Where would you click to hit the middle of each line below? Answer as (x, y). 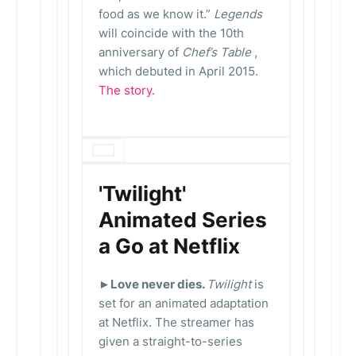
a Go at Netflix (169, 246)
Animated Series (183, 220)
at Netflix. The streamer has (176, 322)
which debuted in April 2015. (178, 71)
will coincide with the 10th (171, 33)
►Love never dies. (153, 284)
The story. (127, 90)
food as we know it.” (156, 14)
